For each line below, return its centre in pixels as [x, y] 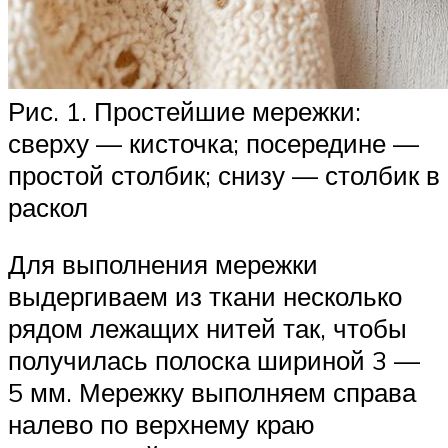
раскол [48, 206]
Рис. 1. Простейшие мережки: [184, 110]
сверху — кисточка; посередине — [213, 142]
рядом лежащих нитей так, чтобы [207, 328]
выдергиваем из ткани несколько [205, 296]
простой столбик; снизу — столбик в [224, 174]
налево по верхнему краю [161, 424]
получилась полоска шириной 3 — [214, 360]
